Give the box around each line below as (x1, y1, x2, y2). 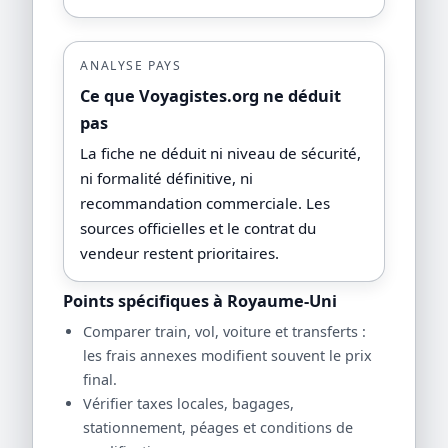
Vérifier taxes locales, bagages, (82, 393, 294, 413)
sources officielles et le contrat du (80, 218, 317, 239)
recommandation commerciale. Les (80, 193, 331, 214)
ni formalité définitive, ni (80, 168, 254, 189)
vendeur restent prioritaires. (80, 243, 280, 264)
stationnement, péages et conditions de (82, 417, 353, 437)
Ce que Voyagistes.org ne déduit (80, 84, 342, 107)
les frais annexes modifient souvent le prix (82, 345, 372, 365)
